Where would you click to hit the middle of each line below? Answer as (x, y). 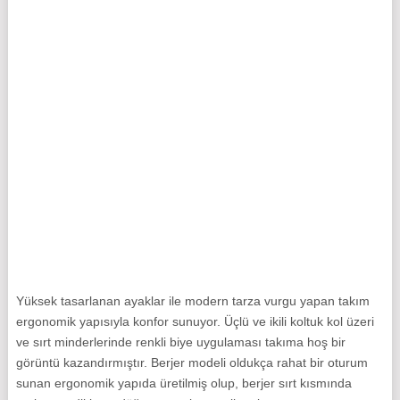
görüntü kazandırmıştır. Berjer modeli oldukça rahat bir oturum (192, 363)
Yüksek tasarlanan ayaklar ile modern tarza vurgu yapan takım (192, 301)
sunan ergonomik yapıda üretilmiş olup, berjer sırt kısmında (183, 383)
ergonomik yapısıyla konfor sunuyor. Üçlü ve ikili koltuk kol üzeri (195, 322)
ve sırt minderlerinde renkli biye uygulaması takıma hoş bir (180, 342)
